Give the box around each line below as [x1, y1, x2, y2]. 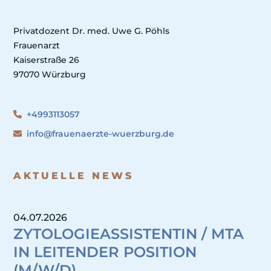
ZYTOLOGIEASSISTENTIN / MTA [13, 225, 244, 243]
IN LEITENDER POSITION [13, 243, 197, 261]
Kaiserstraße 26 [13, 54, 80, 66]
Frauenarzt [13, 40, 60, 51]
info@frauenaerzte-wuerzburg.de [27, 128, 175, 140]
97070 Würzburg [13, 69, 87, 80]
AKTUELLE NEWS [13, 170, 134, 182]
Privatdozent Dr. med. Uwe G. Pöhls [13, 25, 170, 37]
